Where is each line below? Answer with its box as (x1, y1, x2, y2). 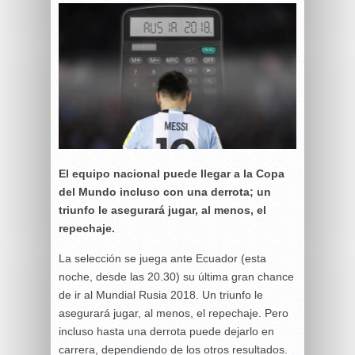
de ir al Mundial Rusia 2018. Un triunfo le (59, 288, 263, 302)
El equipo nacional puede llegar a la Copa (59, 167, 284, 181)
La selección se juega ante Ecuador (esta (59, 252, 266, 265)
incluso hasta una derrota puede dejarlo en (59, 325, 274, 338)
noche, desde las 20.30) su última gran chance (59, 270, 294, 284)
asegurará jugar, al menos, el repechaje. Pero (59, 307, 288, 320)
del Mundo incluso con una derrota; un (59, 185, 271, 199)
